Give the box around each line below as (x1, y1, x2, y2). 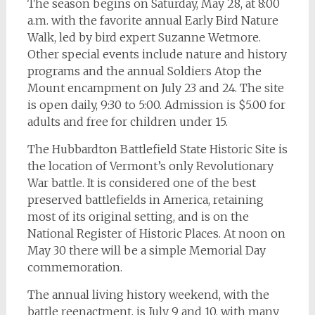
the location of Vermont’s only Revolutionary (27, 159, 274, 174)
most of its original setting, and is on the (27, 210, 249, 224)
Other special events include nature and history (27, 47, 287, 62)
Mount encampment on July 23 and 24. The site (27, 81, 284, 96)
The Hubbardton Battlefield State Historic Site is (27, 142, 288, 157)
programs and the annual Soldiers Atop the (27, 64, 262, 79)
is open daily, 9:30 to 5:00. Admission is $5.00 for (27, 98, 285, 112)
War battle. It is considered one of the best (27, 176, 256, 191)
